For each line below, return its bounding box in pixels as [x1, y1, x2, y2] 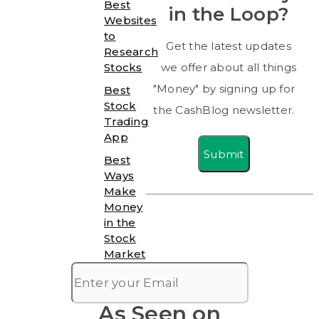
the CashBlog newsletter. [153, 103, 295, 117]
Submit [204, 147, 244, 161]
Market [104, 247, 146, 261]
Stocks [104, 61, 142, 75]
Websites [104, 14, 157, 28]
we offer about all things [160, 61, 297, 75]
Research [104, 45, 158, 59]
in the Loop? [168, 3, 289, 26]
